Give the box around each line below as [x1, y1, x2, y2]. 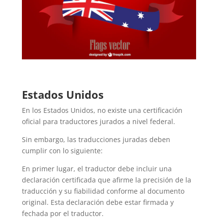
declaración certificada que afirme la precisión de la [21, 175, 191, 185]
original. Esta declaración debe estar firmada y [21, 198, 174, 207]
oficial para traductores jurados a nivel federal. [21, 117, 175, 127]
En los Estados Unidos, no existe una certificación [21, 106, 182, 115]
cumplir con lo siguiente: [21, 146, 103, 156]
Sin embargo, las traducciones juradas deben [21, 135, 170, 145]
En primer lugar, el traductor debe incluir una [21, 164, 172, 174]
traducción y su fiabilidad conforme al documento [21, 186, 184, 196]
